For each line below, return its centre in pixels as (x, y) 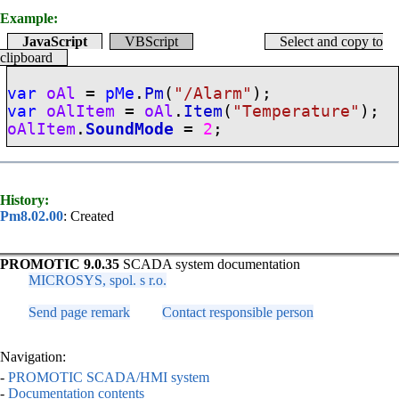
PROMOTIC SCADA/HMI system (109, 378)
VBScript (151, 41)
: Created (89, 216)
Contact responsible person (238, 312)
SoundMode (130, 129)
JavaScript (55, 41)
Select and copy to (331, 41)
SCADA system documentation (210, 264)
